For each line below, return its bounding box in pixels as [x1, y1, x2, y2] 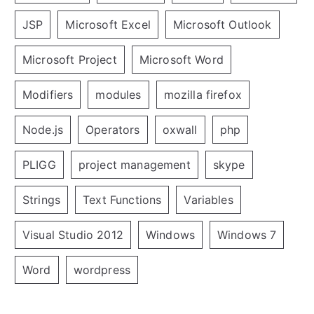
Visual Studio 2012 [22, 227, 123, 242]
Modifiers [22, 87, 74, 102]
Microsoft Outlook [172, 17, 272, 32]
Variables [184, 192, 233, 207]
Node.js [22, 122, 64, 137]
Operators [86, 122, 140, 137]
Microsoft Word [139, 52, 224, 67]
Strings [22, 192, 61, 207]
